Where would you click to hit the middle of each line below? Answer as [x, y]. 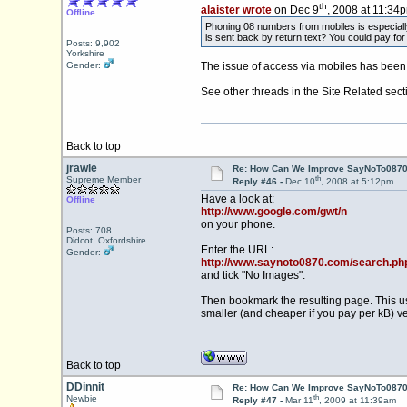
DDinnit [85, 387]
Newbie [81, 398]
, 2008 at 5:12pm [357, 182]
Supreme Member [103, 179]
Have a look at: [237, 199]
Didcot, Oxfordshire [106, 240]
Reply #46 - [258, 182]
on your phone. [238, 225]
